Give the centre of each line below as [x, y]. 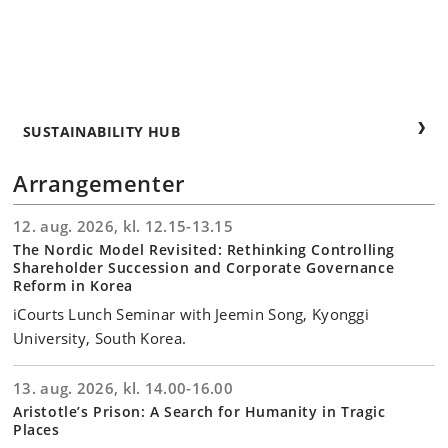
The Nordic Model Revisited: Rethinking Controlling [204, 249]
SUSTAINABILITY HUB [102, 131]
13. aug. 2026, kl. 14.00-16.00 [123, 387]
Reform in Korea [73, 285]
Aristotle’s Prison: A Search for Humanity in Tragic [199, 411]
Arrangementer [99, 182]
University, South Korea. [100, 337]
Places [36, 429]
